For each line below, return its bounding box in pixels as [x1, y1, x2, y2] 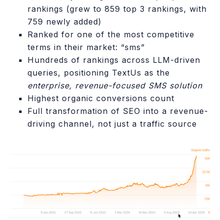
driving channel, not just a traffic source [27, 119, 197, 129]
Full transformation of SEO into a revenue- [27, 106, 208, 116]
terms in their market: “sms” [27, 42, 145, 52]
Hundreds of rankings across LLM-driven [27, 55, 200, 65]
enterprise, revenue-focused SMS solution [27, 81, 202, 90]
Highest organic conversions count [27, 93, 174, 103]
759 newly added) [27, 17, 102, 27]
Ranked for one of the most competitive [27, 29, 194, 39]
